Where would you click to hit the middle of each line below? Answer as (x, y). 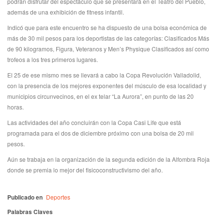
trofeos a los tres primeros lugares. (53, 59)
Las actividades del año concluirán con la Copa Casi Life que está (94, 122)
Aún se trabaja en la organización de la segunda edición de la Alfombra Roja (108, 159)
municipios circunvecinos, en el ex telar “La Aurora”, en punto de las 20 (101, 96)
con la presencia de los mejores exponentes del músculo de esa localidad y (107, 85)
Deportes (58, 197)
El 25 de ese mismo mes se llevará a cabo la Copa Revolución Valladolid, (104, 75)
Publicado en (25, 197)
